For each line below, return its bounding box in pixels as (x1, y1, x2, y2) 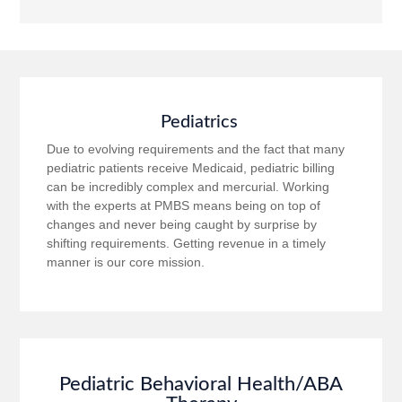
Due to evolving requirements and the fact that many (47, 142, 345, 156)
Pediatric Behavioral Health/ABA (59, 374, 343, 395)
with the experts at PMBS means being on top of (47, 198, 321, 213)
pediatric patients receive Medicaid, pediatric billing (47, 161, 336, 175)
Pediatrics (160, 113, 238, 131)
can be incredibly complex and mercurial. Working (47, 179, 330, 194)
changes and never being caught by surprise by (47, 217, 318, 232)
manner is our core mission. (47, 255, 205, 269)
